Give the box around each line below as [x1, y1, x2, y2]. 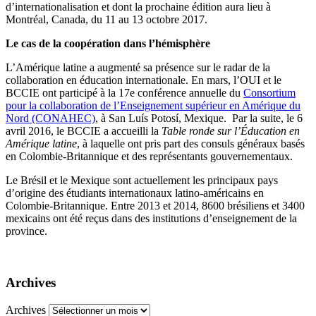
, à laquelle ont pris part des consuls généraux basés [77, 138, 305, 150]
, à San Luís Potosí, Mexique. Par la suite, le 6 [95, 112, 303, 125]
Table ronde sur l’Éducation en [162, 125, 300, 138]
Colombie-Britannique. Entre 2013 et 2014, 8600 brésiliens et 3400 [6, 200, 305, 212]
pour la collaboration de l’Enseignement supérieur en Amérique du [6, 99, 300, 112]
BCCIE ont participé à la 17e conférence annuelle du [6, 87, 243, 99]
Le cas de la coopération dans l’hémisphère [6, 37, 210, 50]
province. [6, 225, 47, 238]
